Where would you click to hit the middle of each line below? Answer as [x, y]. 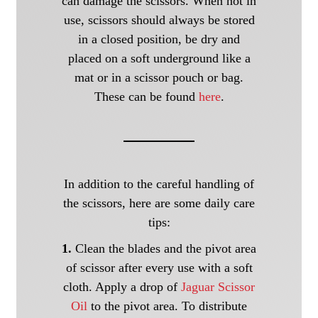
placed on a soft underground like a [159, 58]
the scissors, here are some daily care [159, 203]
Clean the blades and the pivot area [166, 249]
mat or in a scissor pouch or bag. [159, 77]
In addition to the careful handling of [159, 184]
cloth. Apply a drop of [122, 287]
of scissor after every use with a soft [159, 268]
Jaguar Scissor [218, 287]
